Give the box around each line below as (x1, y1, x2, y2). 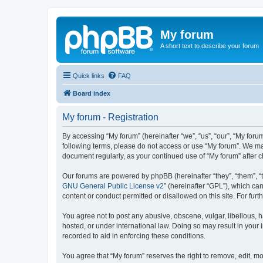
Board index (73, 89, 110, 97)
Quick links (73, 72, 104, 79)
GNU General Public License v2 (62, 181, 164, 190)
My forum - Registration (62, 112, 159, 122)
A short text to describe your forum (160, 42, 259, 49)
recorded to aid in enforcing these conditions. (62, 231, 205, 240)
